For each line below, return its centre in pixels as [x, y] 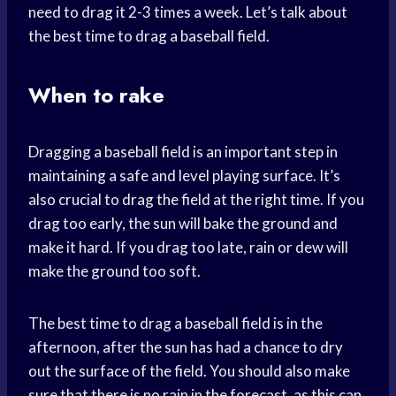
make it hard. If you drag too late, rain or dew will [188, 247]
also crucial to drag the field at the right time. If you [196, 200]
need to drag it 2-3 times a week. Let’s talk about [188, 12]
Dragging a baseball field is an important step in [183, 152]
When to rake [96, 95]
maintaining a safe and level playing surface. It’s [184, 176]
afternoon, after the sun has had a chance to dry [186, 347]
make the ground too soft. [114, 271]
